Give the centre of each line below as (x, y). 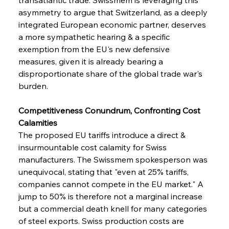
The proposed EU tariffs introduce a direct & (103, 135)
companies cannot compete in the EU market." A (112, 184)
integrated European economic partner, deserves (113, 24)
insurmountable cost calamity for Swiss (93, 147)
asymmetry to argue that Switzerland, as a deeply (114, 12)
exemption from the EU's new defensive (95, 49)
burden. (33, 86)
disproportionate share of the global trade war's (111, 73)
